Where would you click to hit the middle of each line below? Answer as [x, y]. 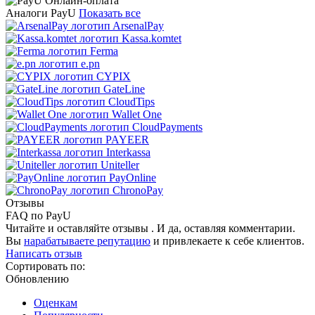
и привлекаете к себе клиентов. [227, 240]
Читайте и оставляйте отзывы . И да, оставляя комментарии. [150, 228]
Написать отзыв [44, 253]
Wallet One [137, 114]
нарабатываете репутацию [87, 240]
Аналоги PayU [41, 13]
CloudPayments [167, 127]
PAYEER [127, 139]
